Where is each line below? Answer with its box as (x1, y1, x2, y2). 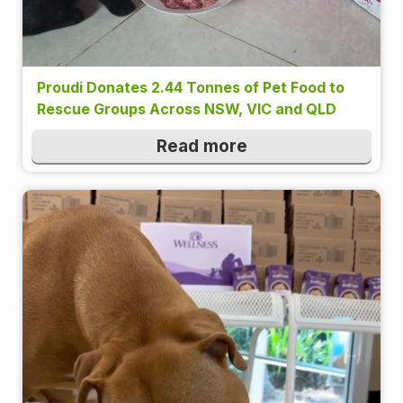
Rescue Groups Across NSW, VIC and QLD (37, 100, 336, 119)
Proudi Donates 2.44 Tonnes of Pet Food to (37, 78, 345, 97)
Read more (156, 136, 247, 157)
